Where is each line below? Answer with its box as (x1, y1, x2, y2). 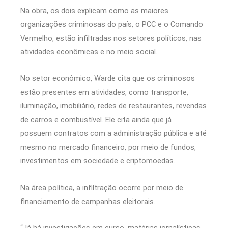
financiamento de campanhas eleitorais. (20, 196, 157, 206)
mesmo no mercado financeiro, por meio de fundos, (20, 142, 196, 152)
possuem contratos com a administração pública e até (20, 129, 207, 138)
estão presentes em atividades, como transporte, (20, 88, 188, 97)
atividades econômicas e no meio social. (20, 47, 159, 56)
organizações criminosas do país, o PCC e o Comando (20, 19, 203, 29)
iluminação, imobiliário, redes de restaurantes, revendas (20, 101, 207, 111)
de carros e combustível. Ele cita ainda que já (20, 115, 172, 125)
